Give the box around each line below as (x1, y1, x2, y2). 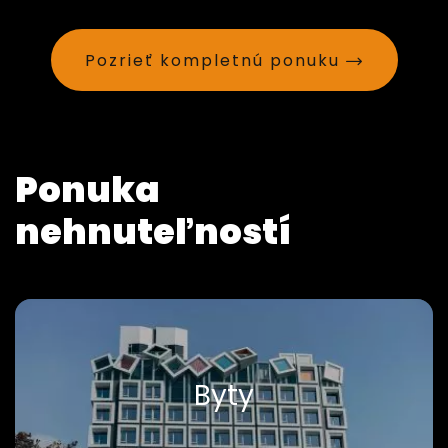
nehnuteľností (15, 206, 291, 256)
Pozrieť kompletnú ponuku (84, 49, 340, 73)
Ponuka (15, 164, 160, 214)
